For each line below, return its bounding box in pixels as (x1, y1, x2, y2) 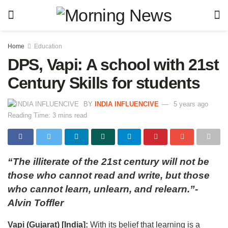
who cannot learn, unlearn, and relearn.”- (8, 184, 198, 195)
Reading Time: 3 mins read (8, 111, 87, 120)
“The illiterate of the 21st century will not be (8, 156, 209, 167)
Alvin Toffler (8, 197, 64, 209)
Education (34, 43, 62, 50)
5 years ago (174, 100, 208, 108)
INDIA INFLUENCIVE (95, 100, 159, 108)
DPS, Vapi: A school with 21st (8, 55, 219, 74)
